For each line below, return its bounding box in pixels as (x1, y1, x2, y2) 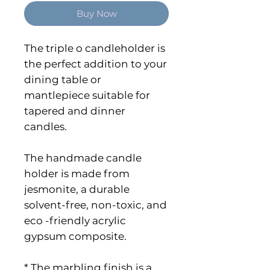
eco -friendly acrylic (24, 215, 126, 227)
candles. (24, 121, 67, 133)
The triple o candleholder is (24, 42, 165, 55)
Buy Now (76, 8, 117, 20)
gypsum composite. (24, 230, 127, 243)
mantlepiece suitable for (24, 89, 150, 102)
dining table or (24, 74, 101, 86)
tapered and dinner (24, 105, 125, 118)
